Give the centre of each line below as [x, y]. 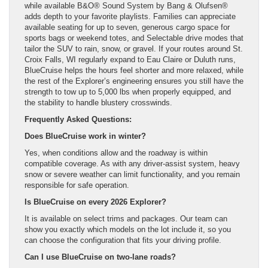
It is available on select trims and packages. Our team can [126, 218]
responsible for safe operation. [77, 185]
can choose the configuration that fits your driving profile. [123, 240]
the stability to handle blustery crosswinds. [98, 102]
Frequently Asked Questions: [78, 119]
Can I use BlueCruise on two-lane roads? [100, 257]
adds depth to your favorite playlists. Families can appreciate [130, 16]
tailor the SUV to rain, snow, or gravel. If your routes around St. [134, 48]
